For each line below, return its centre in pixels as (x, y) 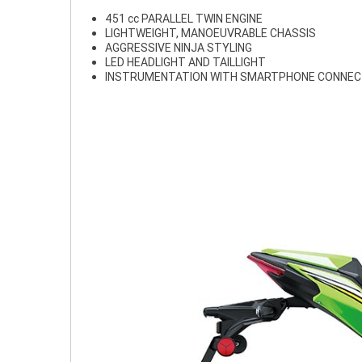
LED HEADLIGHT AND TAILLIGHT (185, 62)
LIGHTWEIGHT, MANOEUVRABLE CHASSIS (210, 33)
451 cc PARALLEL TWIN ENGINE (184, 19)
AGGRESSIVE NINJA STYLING (179, 48)
